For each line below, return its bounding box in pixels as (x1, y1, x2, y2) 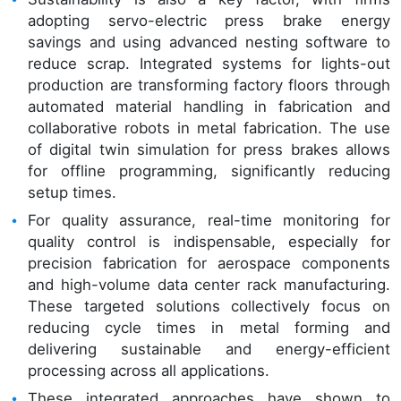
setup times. (28, 183, 117, 201)
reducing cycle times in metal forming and (28, 318, 390, 337)
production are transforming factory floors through (28, 75, 390, 94)
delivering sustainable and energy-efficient (28, 339, 390, 358)
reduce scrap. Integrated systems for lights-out (28, 54, 390, 73)
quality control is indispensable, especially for (28, 232, 390, 251)
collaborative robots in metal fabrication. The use (28, 118, 390, 137)
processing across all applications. (28, 361, 270, 380)
